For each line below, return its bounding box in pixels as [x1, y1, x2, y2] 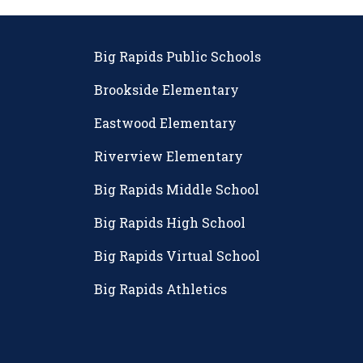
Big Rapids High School [94, 214, 246, 232]
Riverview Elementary [94, 147, 243, 165]
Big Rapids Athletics [94, 280, 227, 298]
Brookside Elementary [94, 81, 239, 99]
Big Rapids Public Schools [94, 48, 261, 66]
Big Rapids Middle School [94, 181, 259, 199]
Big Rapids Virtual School [94, 247, 260, 265]
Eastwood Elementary [94, 114, 237, 132]
